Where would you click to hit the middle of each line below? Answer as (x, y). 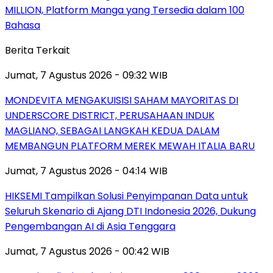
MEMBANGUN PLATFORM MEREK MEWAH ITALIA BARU (130, 146)
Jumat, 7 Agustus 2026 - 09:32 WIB (86, 75)
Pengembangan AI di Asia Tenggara (90, 226)
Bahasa (23, 25)
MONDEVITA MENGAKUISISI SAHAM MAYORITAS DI (122, 100)
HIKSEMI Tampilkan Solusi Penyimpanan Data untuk (126, 196)
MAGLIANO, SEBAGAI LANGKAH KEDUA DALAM (112, 130)
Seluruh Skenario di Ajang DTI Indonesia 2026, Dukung (130, 211)
